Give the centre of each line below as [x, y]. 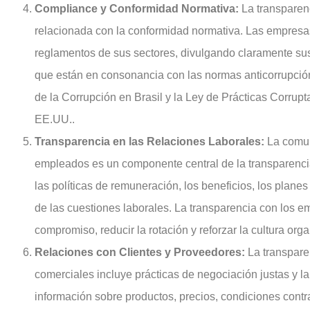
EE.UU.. [55, 119]
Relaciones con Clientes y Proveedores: [140, 252]
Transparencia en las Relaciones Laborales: [149, 141]
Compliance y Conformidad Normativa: [137, 8]
